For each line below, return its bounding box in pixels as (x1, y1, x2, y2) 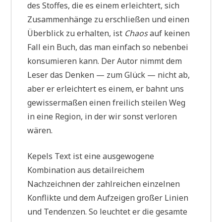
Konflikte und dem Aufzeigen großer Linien (27, 192, 189, 203)
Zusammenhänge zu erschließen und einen (27, 13, 190, 25)
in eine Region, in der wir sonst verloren (27, 111, 177, 122)
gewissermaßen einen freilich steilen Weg (27, 97, 186, 108)
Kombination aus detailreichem (27, 164, 145, 175)
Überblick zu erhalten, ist (27, 27, 125, 39)
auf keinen (148, 27, 190, 39)
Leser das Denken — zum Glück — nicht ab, (27, 69, 190, 80)
